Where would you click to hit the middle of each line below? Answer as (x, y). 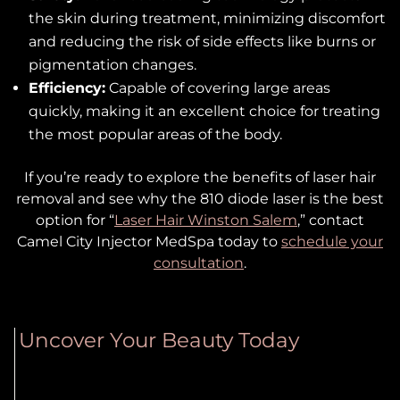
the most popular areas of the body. (155, 134)
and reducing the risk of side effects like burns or (202, 41)
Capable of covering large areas (217, 87)
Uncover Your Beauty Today (158, 340)
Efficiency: (67, 87)
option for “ (75, 220)
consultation (199, 262)
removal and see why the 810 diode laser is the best (200, 198)
